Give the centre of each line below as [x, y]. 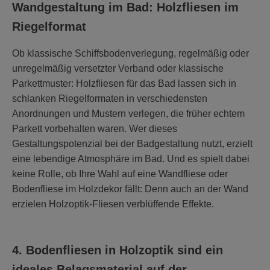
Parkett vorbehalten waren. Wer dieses [95, 128]
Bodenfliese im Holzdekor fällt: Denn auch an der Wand [130, 189]
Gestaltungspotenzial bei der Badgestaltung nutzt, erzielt [132, 143]
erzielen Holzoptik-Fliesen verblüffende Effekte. [113, 204]
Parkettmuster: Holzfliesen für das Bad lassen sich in [124, 83]
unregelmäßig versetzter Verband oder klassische [118, 68]
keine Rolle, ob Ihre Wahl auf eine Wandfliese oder [120, 174]
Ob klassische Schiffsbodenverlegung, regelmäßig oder [130, 53]
